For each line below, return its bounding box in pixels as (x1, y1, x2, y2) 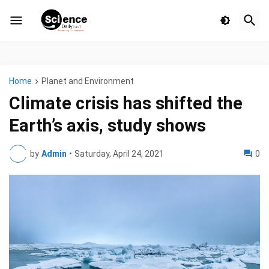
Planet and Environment (41, 76, 134, 86)
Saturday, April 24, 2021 (74, 149, 164, 159)
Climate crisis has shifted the (9, 93, 243, 114)
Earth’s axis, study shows (9, 115, 206, 136)
